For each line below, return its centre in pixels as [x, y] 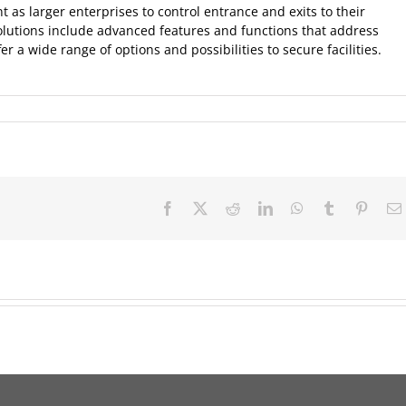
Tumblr [357, 207]
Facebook [203, 207]
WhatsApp [334, 207]
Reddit [259, 207]
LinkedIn [299, 207]
